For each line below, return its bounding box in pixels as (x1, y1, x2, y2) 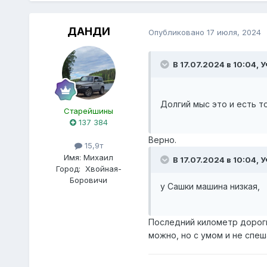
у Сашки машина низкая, (160, 181, 260, 192)
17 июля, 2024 (206, 27, 261, 37)
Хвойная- (85, 163, 122, 173)
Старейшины (64, 106, 114, 116)
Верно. (148, 135, 176, 145)
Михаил (83, 152, 114, 162)
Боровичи (70, 175, 108, 185)
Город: (55, 163, 85, 173)
